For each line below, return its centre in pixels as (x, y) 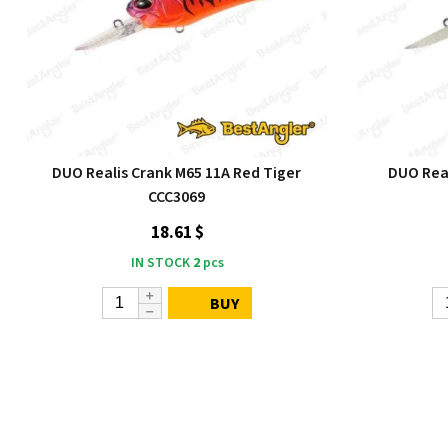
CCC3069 (177, 197)
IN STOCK (160, 263)
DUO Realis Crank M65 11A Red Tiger (177, 173)
